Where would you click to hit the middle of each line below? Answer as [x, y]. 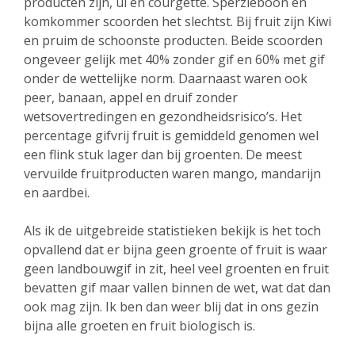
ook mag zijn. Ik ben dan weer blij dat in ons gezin [171, 307]
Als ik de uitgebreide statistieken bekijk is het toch [172, 231]
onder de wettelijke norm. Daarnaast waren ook [166, 78]
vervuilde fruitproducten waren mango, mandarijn [172, 174]
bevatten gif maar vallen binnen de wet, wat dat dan [177, 288]
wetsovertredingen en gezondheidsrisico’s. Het [163, 116]
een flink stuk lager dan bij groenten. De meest [163, 155]
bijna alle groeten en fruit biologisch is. [139, 326]
